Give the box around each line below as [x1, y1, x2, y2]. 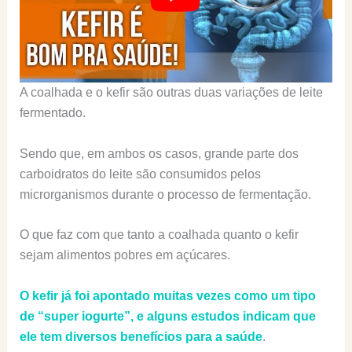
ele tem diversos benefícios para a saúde [19, 329, 262, 343]
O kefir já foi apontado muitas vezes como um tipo [19, 288, 316, 302]
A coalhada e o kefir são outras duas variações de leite [19, 86, 323, 100]
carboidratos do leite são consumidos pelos [19, 167, 261, 181]
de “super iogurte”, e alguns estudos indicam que [19, 309, 316, 323]
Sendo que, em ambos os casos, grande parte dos [19, 146, 299, 160]
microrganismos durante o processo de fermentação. [19, 187, 311, 201]
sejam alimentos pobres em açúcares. [19, 248, 230, 262]
